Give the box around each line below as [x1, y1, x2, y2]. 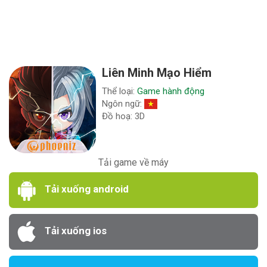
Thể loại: [102, 85, 138, 97]
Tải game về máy [98, 157, 169, 169]
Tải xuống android [45, 183, 129, 195]
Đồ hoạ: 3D [102, 110, 145, 122]
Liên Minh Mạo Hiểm [102, 65, 212, 80]
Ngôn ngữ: [102, 98, 145, 109]
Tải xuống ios [45, 225, 107, 237]
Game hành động [137, 85, 205, 97]
